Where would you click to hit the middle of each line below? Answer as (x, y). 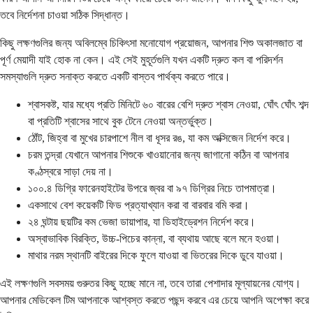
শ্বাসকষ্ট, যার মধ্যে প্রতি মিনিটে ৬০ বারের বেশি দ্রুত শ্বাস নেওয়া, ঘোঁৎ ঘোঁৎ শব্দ (168, 105)
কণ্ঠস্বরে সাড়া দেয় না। (71, 172)
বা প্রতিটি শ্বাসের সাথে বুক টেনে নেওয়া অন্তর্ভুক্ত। (121, 122)
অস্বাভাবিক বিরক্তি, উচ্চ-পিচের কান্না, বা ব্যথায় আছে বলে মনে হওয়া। (154, 239)
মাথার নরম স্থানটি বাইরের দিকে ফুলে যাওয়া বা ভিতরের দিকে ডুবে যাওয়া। (156, 256)
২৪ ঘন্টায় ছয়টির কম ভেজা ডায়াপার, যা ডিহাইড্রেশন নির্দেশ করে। (142, 222)
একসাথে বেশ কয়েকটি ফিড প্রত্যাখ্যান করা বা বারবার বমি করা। (139, 205)
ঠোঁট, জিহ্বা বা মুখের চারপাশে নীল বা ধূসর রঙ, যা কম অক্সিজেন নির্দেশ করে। (160, 138)
